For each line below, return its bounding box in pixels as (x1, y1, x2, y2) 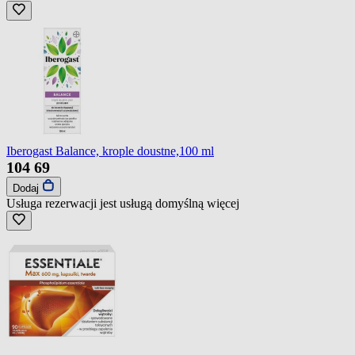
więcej (207, 196, 239, 210)
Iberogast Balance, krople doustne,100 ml (6, 143, 214, 158)
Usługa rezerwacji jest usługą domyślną (6, 196, 207, 210)
